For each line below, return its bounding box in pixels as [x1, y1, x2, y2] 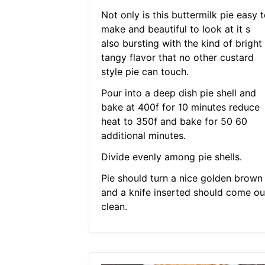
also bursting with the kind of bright [101, 37, 262, 50]
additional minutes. [101, 130, 186, 142]
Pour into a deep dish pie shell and [101, 87, 256, 99]
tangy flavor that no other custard [101, 51, 254, 64]
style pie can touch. [101, 66, 189, 78]
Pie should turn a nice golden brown [101, 172, 263, 185]
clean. [101, 201, 127, 213]
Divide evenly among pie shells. [101, 151, 242, 163]
